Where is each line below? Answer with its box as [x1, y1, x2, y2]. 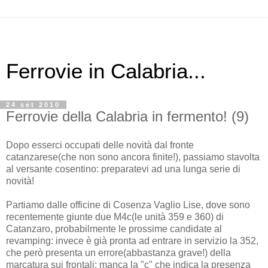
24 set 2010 [6, 101, 60, 108]
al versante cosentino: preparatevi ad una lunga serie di [6, 163, 240, 174]
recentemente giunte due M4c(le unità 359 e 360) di [6, 211, 224, 222]
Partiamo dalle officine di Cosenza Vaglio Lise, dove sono [6, 199, 250, 210]
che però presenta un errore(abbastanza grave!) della [6, 247, 231, 258]
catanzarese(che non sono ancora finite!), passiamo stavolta [6, 151, 260, 162]
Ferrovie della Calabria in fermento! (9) [6, 108, 249, 124]
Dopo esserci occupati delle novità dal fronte [6, 139, 194, 150]
